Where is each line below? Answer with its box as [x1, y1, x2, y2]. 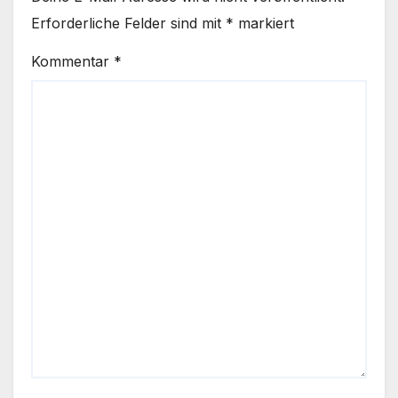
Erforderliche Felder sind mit [31, 14, 226, 33]
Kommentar [31, 52, 114, 70]
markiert [234, 14, 294, 33]
